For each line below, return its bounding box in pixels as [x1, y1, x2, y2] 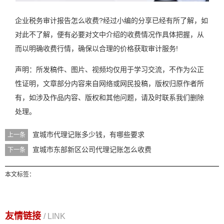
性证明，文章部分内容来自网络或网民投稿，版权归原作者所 [15, 79, 204, 87]
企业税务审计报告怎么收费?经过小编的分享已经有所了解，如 [15, 16, 208, 24]
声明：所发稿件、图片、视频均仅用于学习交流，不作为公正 [15, 65, 204, 73]
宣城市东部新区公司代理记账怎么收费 [32, 145, 151, 153]
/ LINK [43, 211, 65, 220]
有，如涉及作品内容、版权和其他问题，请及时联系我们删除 [15, 93, 204, 101]
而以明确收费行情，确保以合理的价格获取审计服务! [15, 44, 178, 52]
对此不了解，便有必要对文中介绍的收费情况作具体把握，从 [15, 30, 204, 38]
